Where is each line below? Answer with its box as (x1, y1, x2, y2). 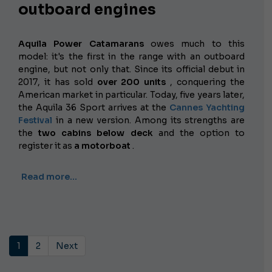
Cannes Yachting (169, 101, 245, 113)
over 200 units (97, 76, 166, 87)
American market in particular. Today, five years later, (18, 89, 245, 100)
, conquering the (166, 76, 245, 87)
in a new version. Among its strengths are (52, 114, 245, 126)
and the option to (152, 127, 245, 138)
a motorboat (74, 140, 131, 151)
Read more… (21, 171, 77, 182)
